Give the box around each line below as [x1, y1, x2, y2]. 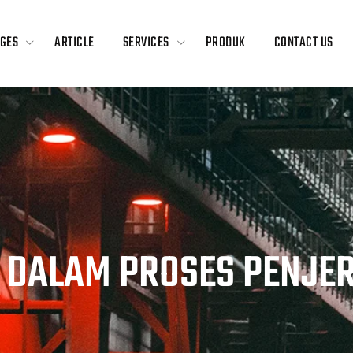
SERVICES [122, 32, 169, 54]
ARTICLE [54, 32, 95, 54]
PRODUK [205, 32, 246, 54]
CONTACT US [273, 32, 333, 54]
